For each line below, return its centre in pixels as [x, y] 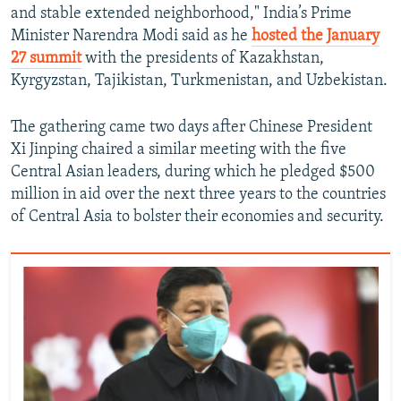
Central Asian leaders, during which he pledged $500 [193, 173]
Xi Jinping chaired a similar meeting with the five [179, 150]
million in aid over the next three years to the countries [198, 195]
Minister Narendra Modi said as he [131, 37]
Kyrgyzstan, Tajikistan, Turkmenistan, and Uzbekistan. [199, 81]
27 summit [46, 59]
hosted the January [316, 37]
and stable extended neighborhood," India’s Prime [181, 14]
